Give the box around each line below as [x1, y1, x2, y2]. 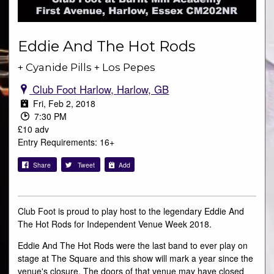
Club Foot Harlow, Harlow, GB [29, 82, 169, 97]
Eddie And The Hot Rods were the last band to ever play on [18, 239, 248, 251]
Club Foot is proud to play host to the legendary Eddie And [18, 205, 244, 217]
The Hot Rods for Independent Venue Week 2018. [18, 218, 212, 230]
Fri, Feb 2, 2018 [31, 97, 96, 109]
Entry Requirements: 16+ [18, 136, 114, 148]
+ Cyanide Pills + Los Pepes [18, 61, 155, 73]
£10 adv [18, 123, 49, 135]
